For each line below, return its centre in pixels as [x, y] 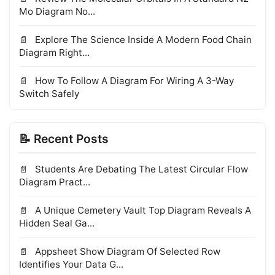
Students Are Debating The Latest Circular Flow [140, 169]
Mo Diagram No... [57, 12]
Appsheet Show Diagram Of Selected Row [126, 252]
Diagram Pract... [55, 182]
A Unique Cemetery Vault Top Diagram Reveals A [142, 211]
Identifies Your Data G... [71, 265]
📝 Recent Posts [64, 139]
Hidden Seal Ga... [57, 223]
